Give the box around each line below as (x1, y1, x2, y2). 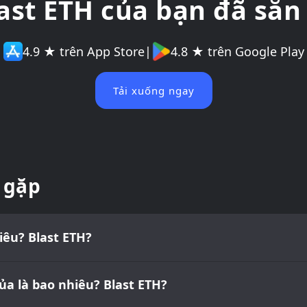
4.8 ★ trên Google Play (170, 42, 304, 60)
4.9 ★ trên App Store (22, 42, 145, 60)
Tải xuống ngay (112, 84, 195, 97)
